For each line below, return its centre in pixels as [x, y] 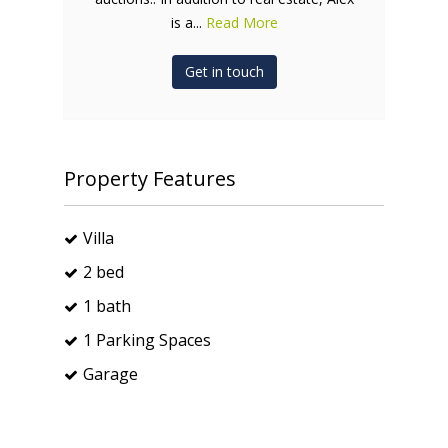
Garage [110, 373]
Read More [241, 22]
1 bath [107, 305]
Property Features [150, 178]
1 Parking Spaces [147, 339]
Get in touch [224, 71]
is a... [188, 22]
